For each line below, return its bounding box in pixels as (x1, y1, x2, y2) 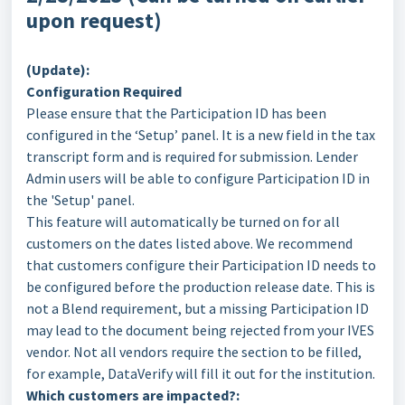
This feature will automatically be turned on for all (26, 212, 340, 231)
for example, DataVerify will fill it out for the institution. (26, 364, 378, 382)
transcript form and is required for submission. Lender (26, 147, 358, 165)
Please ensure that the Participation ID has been (26, 104, 326, 122)
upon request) (26, 6, 162, 34)
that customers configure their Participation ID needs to (26, 256, 376, 274)
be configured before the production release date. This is (26, 278, 375, 296)
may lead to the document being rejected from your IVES (26, 321, 374, 339)
